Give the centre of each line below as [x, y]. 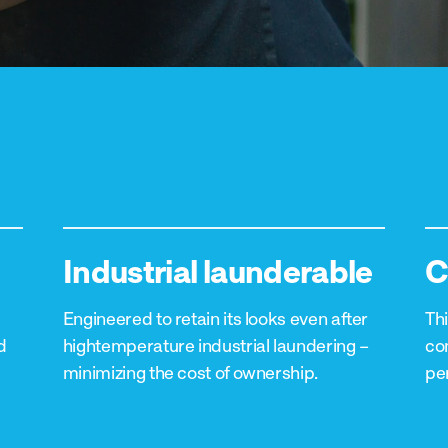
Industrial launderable [217, 270]
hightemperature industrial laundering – [215, 345]
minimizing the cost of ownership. [190, 372]
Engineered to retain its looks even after [215, 318]
